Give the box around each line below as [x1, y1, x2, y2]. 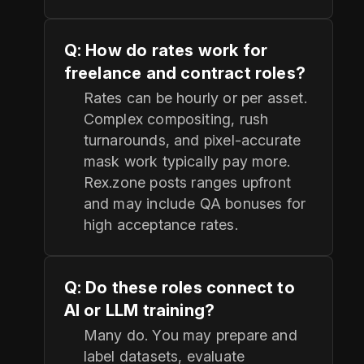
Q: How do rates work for [63, 41, 268, 61]
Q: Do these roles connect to [63, 278, 295, 298]
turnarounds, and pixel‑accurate [83, 132, 301, 149]
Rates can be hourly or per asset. [83, 89, 307, 107]
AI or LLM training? [63, 301, 215, 321]
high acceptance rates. [83, 216, 238, 234]
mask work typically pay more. [83, 153, 290, 171]
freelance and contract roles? [63, 63, 305, 84]
